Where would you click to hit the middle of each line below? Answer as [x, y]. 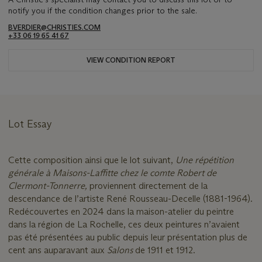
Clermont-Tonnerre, [49, 185]
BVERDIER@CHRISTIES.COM [54, 27]
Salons [121, 250]
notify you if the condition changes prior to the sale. [103, 10]
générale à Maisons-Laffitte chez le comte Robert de [112, 173]
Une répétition [205, 160]
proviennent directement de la [149, 185]
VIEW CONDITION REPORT [131, 60]
